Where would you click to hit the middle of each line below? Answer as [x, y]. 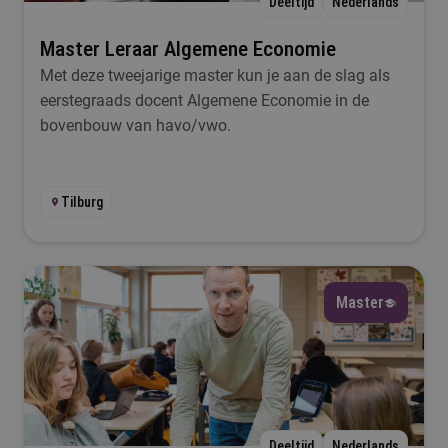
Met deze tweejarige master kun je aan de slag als [215, 75]
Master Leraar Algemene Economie [188, 49]
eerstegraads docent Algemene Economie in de [204, 100]
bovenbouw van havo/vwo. [135, 125]
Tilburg [82, 202]
